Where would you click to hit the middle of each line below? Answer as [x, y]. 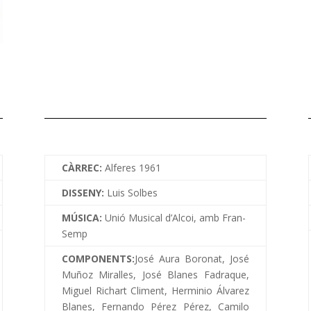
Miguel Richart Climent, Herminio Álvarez [155, 291]
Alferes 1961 [133, 168]
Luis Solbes [132, 193]
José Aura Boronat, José [192, 259]
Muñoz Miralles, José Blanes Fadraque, [155, 275]
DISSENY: [84, 193]
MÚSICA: [83, 218]
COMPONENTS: [98, 259]
